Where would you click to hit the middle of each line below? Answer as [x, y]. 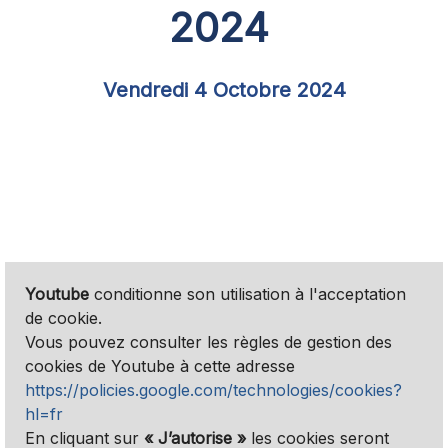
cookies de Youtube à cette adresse [160, 366]
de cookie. [63, 318]
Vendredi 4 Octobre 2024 [224, 89]
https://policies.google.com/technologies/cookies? [213, 390]
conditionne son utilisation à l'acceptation [247, 294]
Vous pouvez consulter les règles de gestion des [208, 342]
